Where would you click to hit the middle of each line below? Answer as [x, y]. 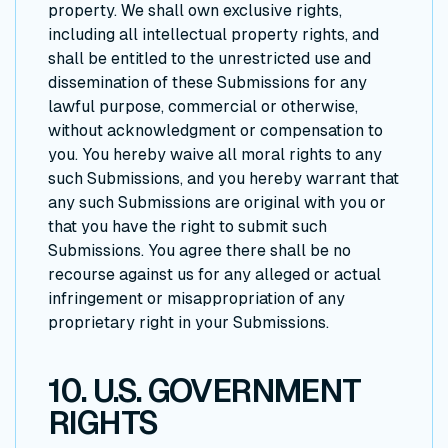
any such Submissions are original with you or [217, 202]
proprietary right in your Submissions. [188, 322]
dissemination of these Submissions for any [207, 82]
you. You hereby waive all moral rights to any [215, 154]
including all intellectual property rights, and [213, 34]
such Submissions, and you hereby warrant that [223, 178]
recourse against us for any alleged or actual [214, 274]
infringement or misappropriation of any [196, 298]
